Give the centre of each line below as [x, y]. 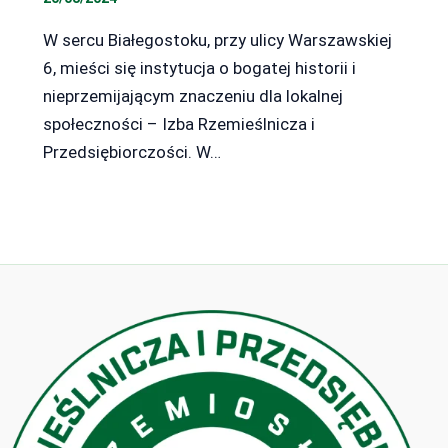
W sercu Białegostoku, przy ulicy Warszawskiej [217, 39]
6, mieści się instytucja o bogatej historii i [199, 67]
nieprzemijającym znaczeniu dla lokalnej [192, 95]
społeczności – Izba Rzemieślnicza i [178, 123]
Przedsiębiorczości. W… [131, 151]
